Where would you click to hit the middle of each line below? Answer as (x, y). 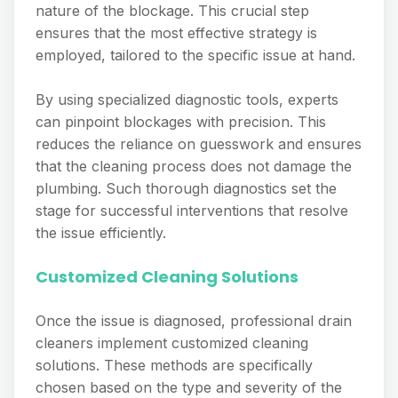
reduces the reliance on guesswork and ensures (199, 144)
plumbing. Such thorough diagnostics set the (186, 188)
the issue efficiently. (101, 233)
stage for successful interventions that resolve (192, 211)
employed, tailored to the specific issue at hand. (195, 55)
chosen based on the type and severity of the (189, 387)
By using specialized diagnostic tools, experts (187, 99)
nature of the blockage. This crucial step (172, 11)
